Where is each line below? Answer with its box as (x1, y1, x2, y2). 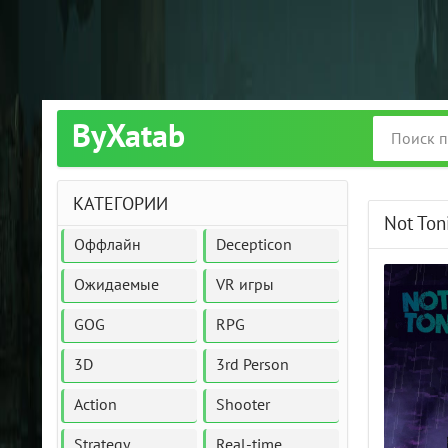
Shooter (216, 396, 271, 414)
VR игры (216, 276, 275, 294)
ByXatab (72, 118, 185, 156)
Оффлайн (74, 236, 141, 254)
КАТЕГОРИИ (73, 194, 168, 215)
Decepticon (216, 236, 293, 254)
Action (74, 396, 117, 414)
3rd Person (216, 356, 290, 374)
